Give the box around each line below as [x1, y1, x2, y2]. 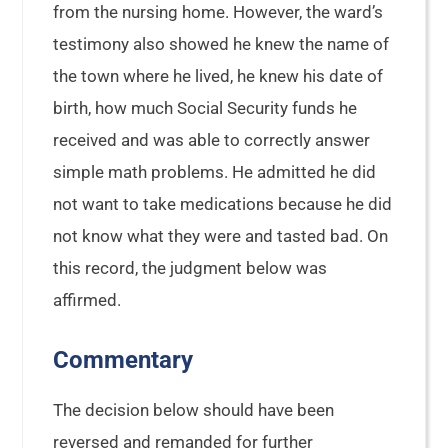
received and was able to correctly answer [53, 130, 371, 150]
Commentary [53, 346, 194, 374]
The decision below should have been [53, 400, 335, 420]
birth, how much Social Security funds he [53, 98, 358, 118]
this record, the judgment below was [53, 258, 328, 278]
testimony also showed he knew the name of [53, 34, 390, 54]
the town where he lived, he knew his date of [53, 66, 384, 86]
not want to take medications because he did [53, 194, 393, 214]
